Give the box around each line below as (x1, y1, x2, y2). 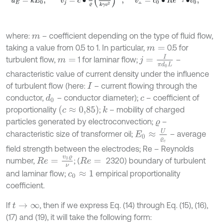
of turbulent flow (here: (6, 81, 87, 91)
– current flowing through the (92, 81, 197, 91)
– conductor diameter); (57, 93, 141, 103)
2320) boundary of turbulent (106, 156, 206, 165)
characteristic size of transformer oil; (6, 129, 135, 139)
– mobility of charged (107, 105, 185, 114)
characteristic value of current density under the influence (6, 69, 209, 79)
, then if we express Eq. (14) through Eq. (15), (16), (40, 200, 209, 210)
